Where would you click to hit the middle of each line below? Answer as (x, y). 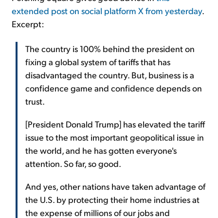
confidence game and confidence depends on (114, 88)
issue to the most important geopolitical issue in (115, 137)
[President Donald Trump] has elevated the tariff (115, 124)
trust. (35, 101)
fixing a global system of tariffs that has (98, 61)
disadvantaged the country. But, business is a (110, 74)
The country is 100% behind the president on (110, 48)
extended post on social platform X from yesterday (107, 10)
